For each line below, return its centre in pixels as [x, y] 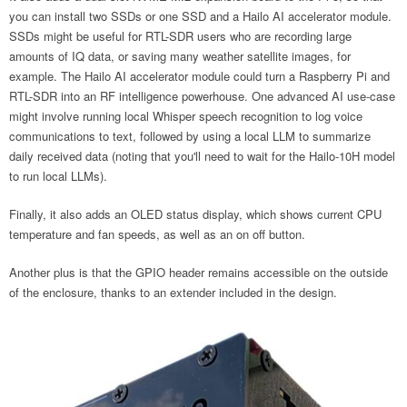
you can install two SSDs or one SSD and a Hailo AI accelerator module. [200, 16]
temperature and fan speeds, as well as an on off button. [157, 234]
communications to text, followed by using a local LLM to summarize [190, 136]
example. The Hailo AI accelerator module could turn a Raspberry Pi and [199, 76]
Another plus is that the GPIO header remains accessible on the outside [199, 272]
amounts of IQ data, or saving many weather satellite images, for [180, 56]
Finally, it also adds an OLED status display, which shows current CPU [195, 214]
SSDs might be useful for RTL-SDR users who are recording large [180, 36]
